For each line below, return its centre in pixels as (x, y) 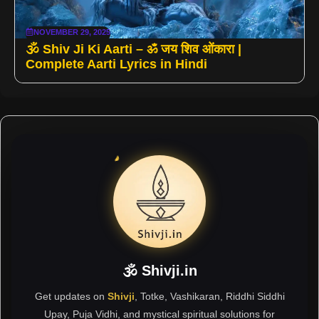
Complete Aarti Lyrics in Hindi (116, 64)
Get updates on (71, 296)
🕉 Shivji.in (159, 270)
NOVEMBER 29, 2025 (72, 32)
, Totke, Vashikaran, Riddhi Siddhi (209, 296)
